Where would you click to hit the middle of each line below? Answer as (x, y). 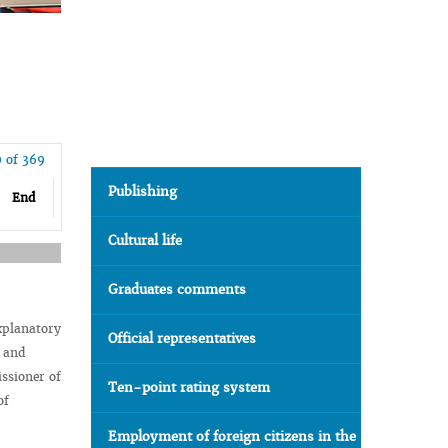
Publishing (142, 191)
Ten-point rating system (189, 387)
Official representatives (182, 338)
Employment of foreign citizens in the (232, 436)
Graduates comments (177, 289)
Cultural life (145, 240)
